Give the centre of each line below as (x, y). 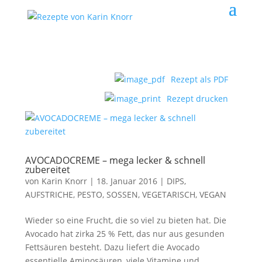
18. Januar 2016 (127, 181)
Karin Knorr (64, 181)
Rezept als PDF (200, 79)
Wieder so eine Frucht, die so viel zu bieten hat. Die (125, 220)
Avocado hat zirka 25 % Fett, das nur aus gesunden (125, 234)
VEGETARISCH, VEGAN (184, 194)
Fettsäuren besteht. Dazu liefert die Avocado (112, 247)
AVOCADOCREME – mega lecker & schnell (115, 160)
